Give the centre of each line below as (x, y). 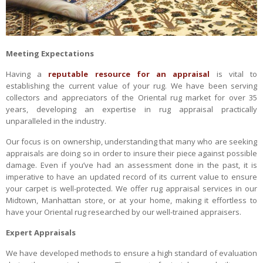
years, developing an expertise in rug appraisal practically (131, 109)
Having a (27, 74)
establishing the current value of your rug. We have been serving (131, 86)
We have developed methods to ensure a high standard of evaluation (131, 253)
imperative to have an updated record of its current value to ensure (131, 177)
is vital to (234, 74)
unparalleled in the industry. (56, 121)
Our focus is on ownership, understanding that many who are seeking (131, 142)
